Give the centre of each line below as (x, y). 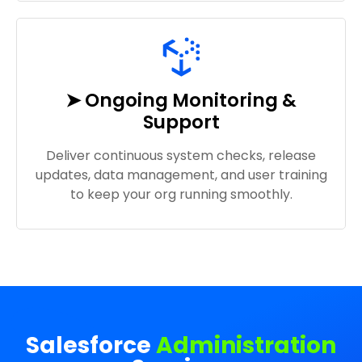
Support (181, 122)
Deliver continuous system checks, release (181, 155)
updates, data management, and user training (181, 175)
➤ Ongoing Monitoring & (181, 100)
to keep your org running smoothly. (181, 194)
